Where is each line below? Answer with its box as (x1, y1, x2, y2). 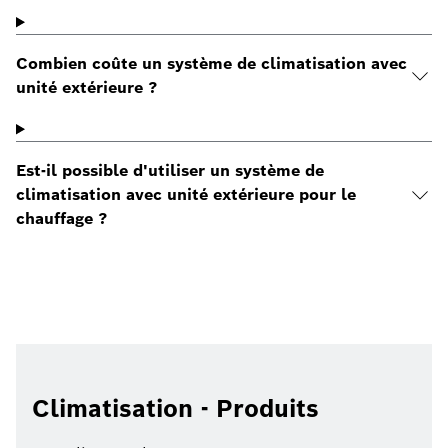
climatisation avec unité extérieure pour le (16, 184, 356, 206)
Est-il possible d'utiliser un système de (16, 160, 324, 182)
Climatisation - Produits (32, 393, 319, 425)
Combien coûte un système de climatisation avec (16, 53, 407, 75)
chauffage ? (16, 208, 107, 230)
